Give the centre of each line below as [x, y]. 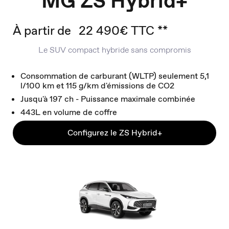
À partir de [42, 30]
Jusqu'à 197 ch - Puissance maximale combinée [108, 99]
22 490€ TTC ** [123, 30]
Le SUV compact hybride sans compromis [114, 50]
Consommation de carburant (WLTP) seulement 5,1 [115, 76]
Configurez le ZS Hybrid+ [114, 132]
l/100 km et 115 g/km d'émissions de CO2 [97, 85]
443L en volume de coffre [69, 112]
